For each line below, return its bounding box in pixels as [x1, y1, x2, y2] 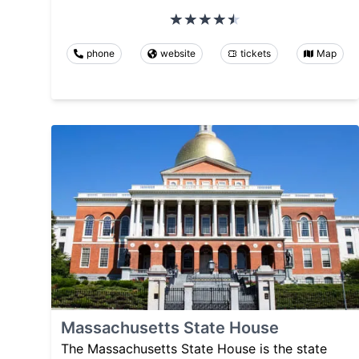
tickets [240, 47, 272, 60]
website [159, 47, 196, 60]
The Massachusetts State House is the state [61, 340, 327, 357]
